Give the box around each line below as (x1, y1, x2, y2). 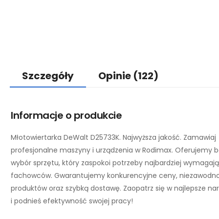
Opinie (98, 69, 133, 83)
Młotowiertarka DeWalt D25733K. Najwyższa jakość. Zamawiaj (11, 132, 216, 142)
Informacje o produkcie (11, 109, 122, 122)
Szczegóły (22, 69, 74, 83)
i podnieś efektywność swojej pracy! (11, 196, 133, 206)
